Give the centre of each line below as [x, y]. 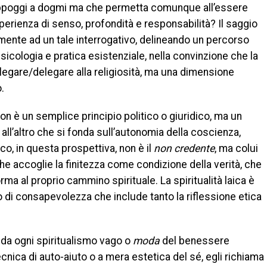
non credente [184, 148]
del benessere [195, 241]
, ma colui [236, 148]
